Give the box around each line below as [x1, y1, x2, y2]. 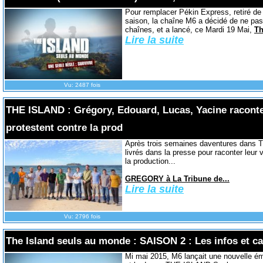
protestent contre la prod [5, 122, 123, 133]
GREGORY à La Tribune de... [124, 174, 230, 183]
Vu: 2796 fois [63, 213, 100, 220]
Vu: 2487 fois [63, 82, 100, 88]
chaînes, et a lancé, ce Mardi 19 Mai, [124, 25, 254, 34]
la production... [124, 157, 176, 166]
